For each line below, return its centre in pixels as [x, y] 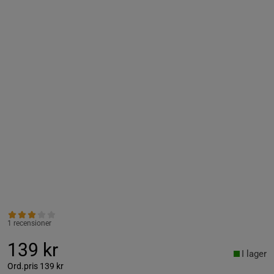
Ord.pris [23, 266]
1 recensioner [29, 223]
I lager [254, 254]
